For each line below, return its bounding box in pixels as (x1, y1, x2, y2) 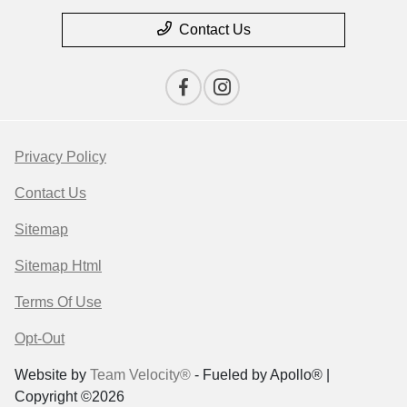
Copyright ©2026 (15, 388, 124, 404)
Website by (15, 366, 90, 382)
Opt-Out (15, 330, 65, 346)
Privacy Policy (15, 148, 106, 164)
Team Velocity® (90, 366, 191, 382)
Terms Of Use (15, 293, 102, 310)
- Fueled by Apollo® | (191, 366, 330, 382)
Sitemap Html (15, 257, 102, 273)
